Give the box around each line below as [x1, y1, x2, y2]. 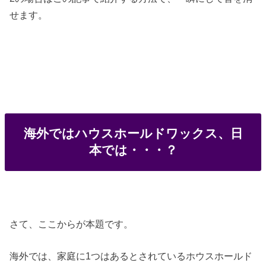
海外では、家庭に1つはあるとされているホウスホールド [9, 251, 253, 262]
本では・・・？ [88, 143, 178, 157]
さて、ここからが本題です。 [9, 218, 134, 229]
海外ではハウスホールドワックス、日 [23, 126, 243, 141]
